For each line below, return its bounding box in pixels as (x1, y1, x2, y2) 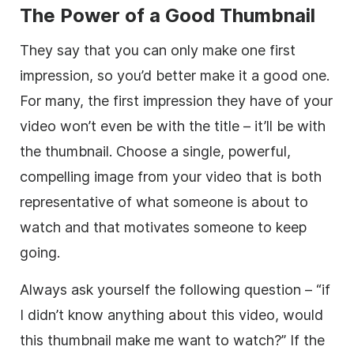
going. (20, 243, 60, 261)
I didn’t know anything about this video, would (20, 306, 323, 323)
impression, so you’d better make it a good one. (20, 66, 330, 84)
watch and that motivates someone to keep (20, 218, 307, 235)
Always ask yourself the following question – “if (20, 281, 330, 298)
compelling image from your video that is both (20, 168, 322, 185)
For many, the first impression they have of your (20, 92, 333, 109)
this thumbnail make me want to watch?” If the (20, 331, 325, 348)
